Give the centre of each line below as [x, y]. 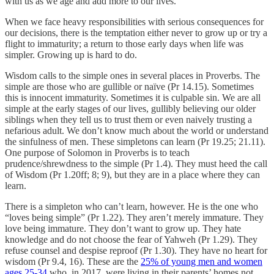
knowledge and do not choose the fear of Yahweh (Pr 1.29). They [131, 239]
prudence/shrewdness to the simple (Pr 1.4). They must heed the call [136, 163]
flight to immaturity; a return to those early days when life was [124, 43]
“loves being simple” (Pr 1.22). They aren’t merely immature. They [134, 217]
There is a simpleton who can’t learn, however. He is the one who [131, 206]
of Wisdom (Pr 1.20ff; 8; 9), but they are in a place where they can [132, 174]
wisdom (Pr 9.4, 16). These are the [73, 261]
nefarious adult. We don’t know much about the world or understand [137, 130]
